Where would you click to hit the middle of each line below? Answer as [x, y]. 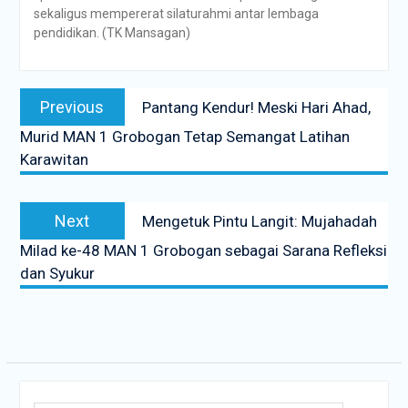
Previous [72, 107]
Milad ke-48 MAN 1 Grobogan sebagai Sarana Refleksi [203, 250]
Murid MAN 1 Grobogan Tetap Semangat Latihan [184, 136]
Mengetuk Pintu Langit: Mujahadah [259, 221]
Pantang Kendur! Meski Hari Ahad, [256, 107]
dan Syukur [57, 273]
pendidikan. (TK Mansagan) [112, 32]
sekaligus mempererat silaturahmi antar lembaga [176, 13]
